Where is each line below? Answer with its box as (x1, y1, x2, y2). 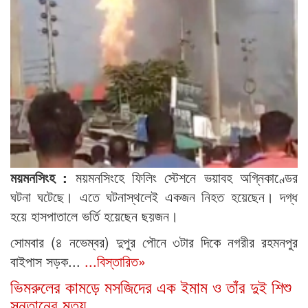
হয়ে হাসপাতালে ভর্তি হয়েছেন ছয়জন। (10, 206, 178, 226)
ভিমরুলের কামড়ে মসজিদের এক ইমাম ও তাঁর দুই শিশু (10, 274, 291, 299)
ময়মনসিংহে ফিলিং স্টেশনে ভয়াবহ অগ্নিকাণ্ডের (67, 167, 298, 188)
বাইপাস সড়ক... (10, 251, 80, 272)
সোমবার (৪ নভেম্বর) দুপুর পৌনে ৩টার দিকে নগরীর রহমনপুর (10, 232, 298, 252)
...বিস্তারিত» (85, 251, 146, 272)
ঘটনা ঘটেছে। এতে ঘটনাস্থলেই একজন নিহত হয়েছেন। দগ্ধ (10, 186, 298, 207)
